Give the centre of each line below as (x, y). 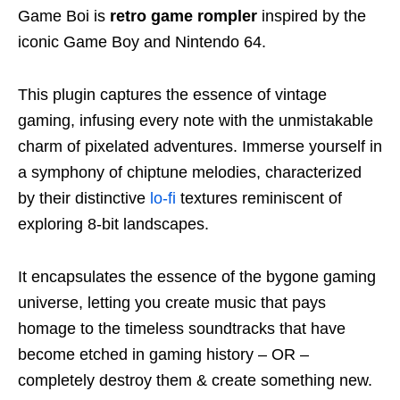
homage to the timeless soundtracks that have (182, 328)
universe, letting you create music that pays (172, 302)
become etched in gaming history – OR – (163, 354)
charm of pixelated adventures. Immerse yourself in (200, 146)
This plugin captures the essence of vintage (172, 94)
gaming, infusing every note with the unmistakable (196, 120)
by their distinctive (84, 198)
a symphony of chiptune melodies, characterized (190, 172)
